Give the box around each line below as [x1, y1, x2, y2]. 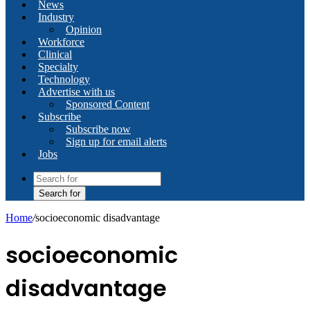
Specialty [38, 61, 78, 73]
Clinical [38, 48, 72, 60]
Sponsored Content [66, 98, 149, 110]
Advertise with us [38, 86, 115, 98]
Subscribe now [66, 123, 131, 135]
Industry [38, 11, 74, 23]
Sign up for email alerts [66, 136, 167, 147]
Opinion [66, 24, 102, 35]
